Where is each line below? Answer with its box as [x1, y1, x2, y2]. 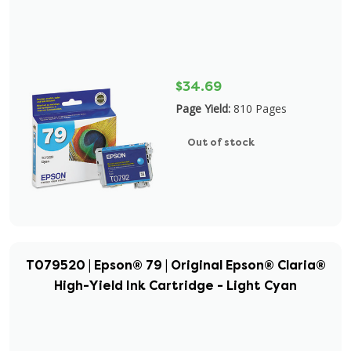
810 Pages [233, 101, 287, 116]
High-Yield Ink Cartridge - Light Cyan [54, 277, 297, 294]
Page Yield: [175, 101, 230, 116]
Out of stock [187, 136, 255, 149]
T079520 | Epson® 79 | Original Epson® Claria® [25, 257, 326, 273]
